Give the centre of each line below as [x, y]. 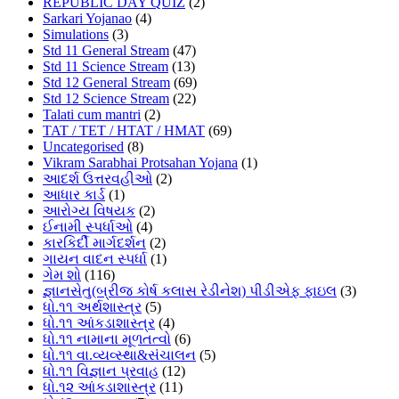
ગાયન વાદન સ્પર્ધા [95, 259]
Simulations [76, 35]
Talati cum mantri [92, 115]
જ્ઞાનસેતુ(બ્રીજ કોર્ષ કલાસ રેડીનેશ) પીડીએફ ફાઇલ [190, 291]
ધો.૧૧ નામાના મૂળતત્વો [107, 339]
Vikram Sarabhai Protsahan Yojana [140, 163]
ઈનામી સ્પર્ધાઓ [88, 227]
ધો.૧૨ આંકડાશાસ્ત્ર [99, 387]
